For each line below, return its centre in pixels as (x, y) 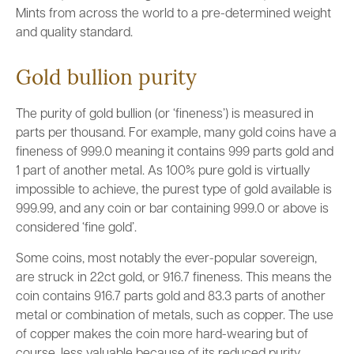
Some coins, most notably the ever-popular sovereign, (166, 259)
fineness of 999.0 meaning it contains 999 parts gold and (175, 153)
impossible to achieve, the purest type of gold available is (174, 190)
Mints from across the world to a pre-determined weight (173, 14)
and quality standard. (74, 33)
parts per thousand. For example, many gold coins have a (176, 134)
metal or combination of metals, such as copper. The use (175, 316)
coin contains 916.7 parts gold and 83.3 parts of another (171, 297)
